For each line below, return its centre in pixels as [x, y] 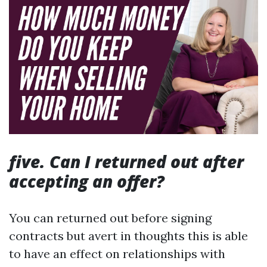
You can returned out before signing [110, 218]
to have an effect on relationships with [117, 254]
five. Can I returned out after [126, 162]
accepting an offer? [87, 181]
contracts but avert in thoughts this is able [128, 236]
